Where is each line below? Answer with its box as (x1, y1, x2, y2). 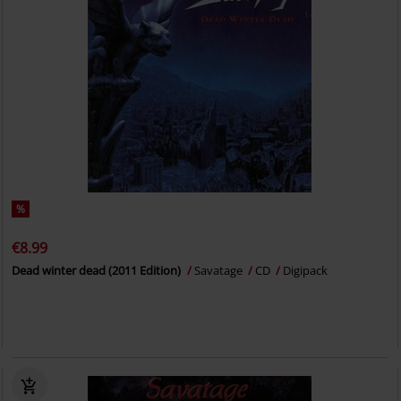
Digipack (283, 262, 328, 279)
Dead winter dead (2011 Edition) (12, 262, 184, 279)
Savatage (194, 262, 246, 279)
